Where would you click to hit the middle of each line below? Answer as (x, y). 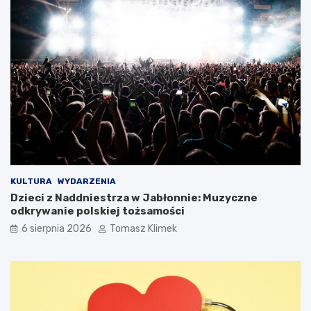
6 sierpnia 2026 (57, 229)
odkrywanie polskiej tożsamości (98, 211)
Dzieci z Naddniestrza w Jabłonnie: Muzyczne (134, 198)
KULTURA (31, 182)
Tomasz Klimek (143, 229)
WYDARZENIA (87, 182)
